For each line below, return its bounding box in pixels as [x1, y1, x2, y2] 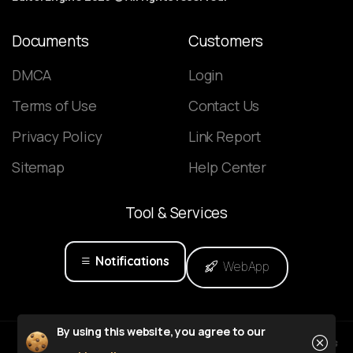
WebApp [223, 259, 270, 275]
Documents [12, 31, 90, 52]
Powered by [199, 336, 247, 350]
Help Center [188, 158, 267, 177]
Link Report [188, 127, 262, 147]
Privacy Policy [12, 127, 102, 147]
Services [169, 203, 229, 224]
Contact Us [188, 96, 260, 116]
